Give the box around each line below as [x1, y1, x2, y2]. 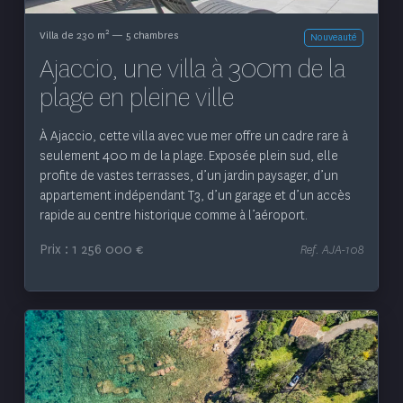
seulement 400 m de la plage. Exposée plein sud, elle [39, 148, 338, 166]
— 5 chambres [108, 28, 178, 43]
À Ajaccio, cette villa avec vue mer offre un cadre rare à [39, 128, 348, 146]
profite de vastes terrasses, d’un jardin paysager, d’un [39, 167, 338, 185]
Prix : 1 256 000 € [39, 241, 144, 259]
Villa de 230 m [39, 28, 105, 43]
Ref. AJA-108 [300, 242, 364, 258]
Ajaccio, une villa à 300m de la [39, 51, 345, 87]
